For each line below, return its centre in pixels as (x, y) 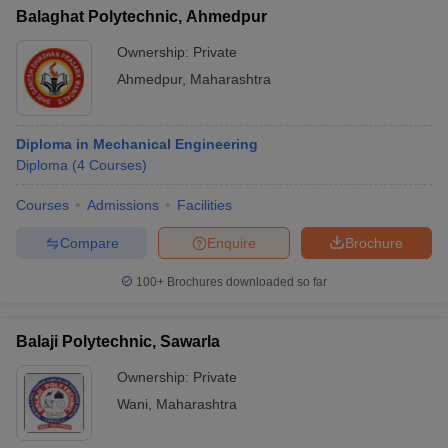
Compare (89, 242)
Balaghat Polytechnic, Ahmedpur (141, 16)
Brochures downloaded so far (245, 282)
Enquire (231, 242)
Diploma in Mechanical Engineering (137, 144)
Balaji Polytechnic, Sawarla (118, 341)
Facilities (204, 205)
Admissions (123, 205)
